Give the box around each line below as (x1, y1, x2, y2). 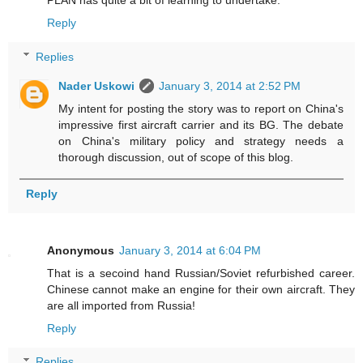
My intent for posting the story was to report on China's (58, 101, 344, 115)
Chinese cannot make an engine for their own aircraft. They (47, 282, 355, 296)
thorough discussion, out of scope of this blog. (58, 150, 294, 164)
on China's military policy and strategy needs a (58, 134, 344, 147)
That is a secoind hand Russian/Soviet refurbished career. (47, 266, 355, 280)
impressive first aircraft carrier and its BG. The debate (58, 117, 344, 131)
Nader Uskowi (58, 79, 135, 92)
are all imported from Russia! (47, 298, 195, 312)
